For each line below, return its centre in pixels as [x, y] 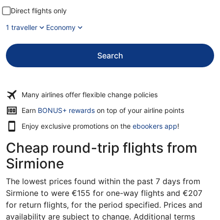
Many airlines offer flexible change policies [90, 95]
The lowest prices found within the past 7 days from [103, 181]
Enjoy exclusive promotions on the [77, 126]
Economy [61, 27]
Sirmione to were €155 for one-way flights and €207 [104, 193]
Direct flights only [39, 11]
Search [110, 55]
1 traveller [22, 27]
